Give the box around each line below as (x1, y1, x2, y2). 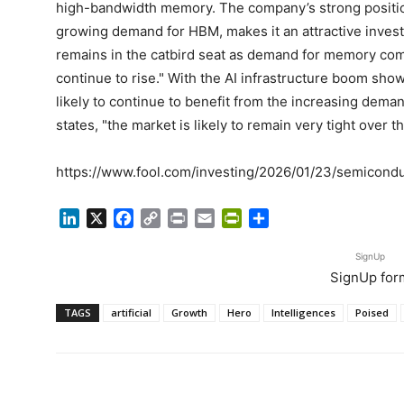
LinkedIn (79, 208, 136, 227)
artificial (111, 305, 151, 319)
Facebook (133, 208, 201, 227)
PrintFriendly (242, 208, 327, 227)
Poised (355, 305, 389, 319)
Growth (171, 305, 207, 319)
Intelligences (271, 305, 335, 319)
